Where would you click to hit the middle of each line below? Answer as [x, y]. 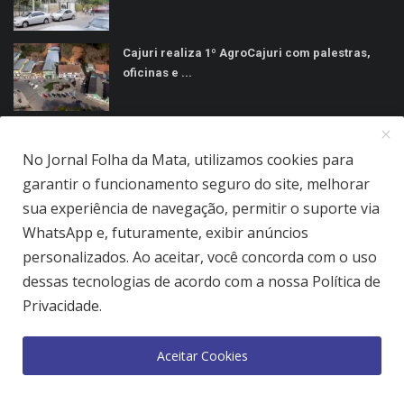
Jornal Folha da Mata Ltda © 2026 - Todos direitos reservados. [209, 270]
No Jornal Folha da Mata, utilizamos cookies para [188, 160]
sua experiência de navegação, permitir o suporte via [201, 208]
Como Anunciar [303, 304]
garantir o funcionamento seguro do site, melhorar [196, 184]
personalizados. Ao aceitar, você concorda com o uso [200, 257]
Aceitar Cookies [202, 356]
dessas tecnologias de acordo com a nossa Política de [202, 281]
